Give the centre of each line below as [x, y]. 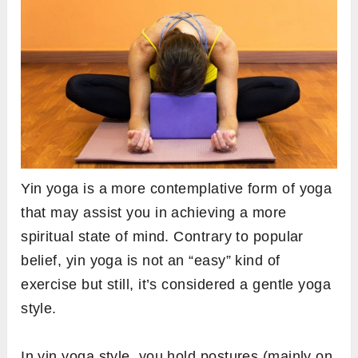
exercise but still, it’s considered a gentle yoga [176, 284]
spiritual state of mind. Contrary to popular [162, 236]
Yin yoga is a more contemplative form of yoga [177, 188]
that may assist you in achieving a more [154, 212]
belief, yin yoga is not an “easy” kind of [151, 260]
